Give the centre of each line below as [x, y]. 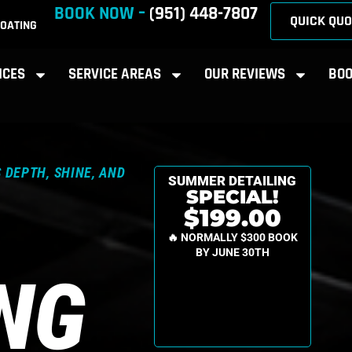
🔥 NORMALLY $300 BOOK [232, 238]
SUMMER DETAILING [233, 181]
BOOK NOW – [101, 14]
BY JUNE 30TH [232, 253]
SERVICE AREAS [114, 74]
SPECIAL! [232, 197]
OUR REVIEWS [244, 74]
